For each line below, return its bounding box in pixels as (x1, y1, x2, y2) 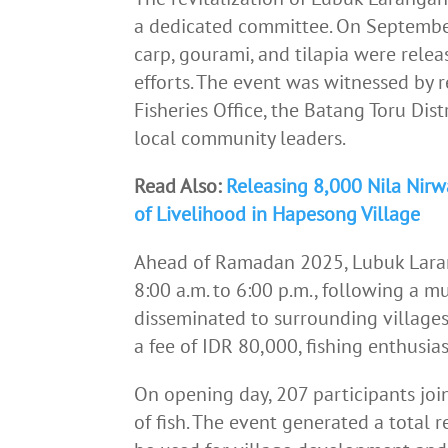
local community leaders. (134, 124, 350, 151)
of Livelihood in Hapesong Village (134, 200, 421, 227)
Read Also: (134, 172, 227, 199)
